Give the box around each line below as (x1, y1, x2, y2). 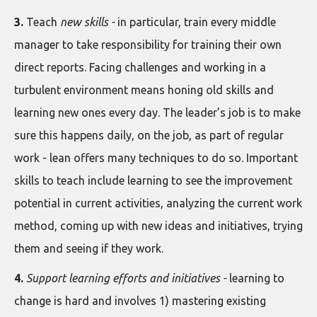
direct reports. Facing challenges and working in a (14, 61, 266, 74)
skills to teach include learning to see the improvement (14, 174, 292, 187)
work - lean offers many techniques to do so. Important (14, 151, 298, 164)
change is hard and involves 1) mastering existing (14, 294, 266, 307)
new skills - (57, 16, 115, 28)
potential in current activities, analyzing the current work (14, 197, 302, 209)
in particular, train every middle (115, 16, 276, 28)
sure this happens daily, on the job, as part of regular (14, 129, 284, 142)
